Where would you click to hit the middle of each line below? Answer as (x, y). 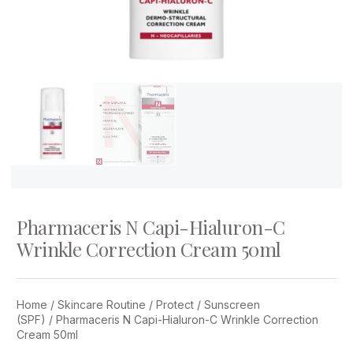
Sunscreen (232, 305)
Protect (175, 305)
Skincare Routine (102, 305)
